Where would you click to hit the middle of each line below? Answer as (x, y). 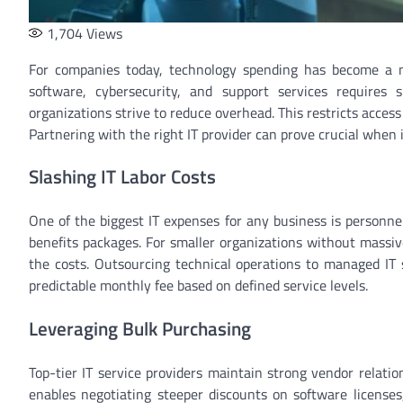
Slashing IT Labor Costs (122, 177)
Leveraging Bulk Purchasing (140, 328)
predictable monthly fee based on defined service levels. (198, 286)
